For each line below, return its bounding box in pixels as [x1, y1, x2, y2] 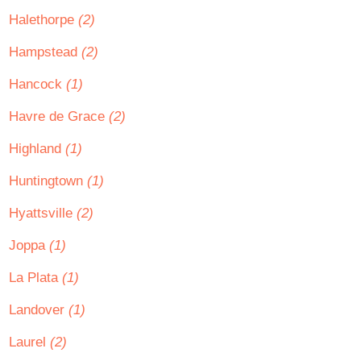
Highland [9, 141, 65, 156]
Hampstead [9, 44, 81, 60]
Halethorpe [9, 12, 78, 27]
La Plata [9, 270, 62, 285]
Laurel [9, 334, 50, 350]
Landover [9, 302, 68, 317]
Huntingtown [9, 173, 87, 189]
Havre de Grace [9, 109, 109, 124]
